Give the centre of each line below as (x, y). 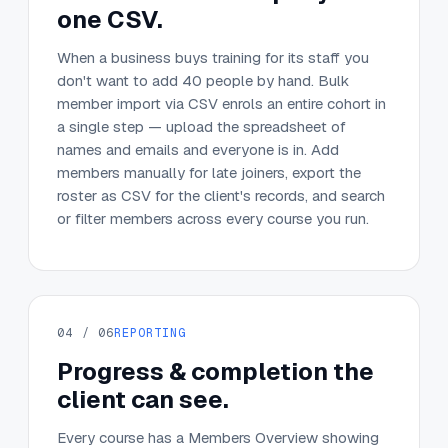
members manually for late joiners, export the (209, 173)
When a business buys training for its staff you (213, 58)
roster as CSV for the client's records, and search (221, 196)
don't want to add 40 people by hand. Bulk (203, 81)
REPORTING (150, 333)
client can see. (143, 400)
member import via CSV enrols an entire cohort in (221, 104)
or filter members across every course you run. (213, 219)
